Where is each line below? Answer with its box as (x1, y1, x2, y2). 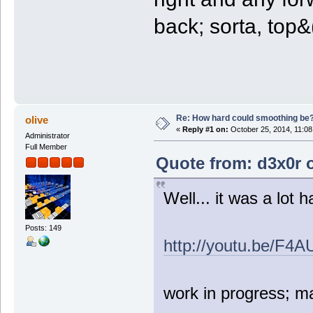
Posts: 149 (24, 223, 61, 232)
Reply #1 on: (182, 125, 228, 134)
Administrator (24, 131, 70, 140)
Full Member (24, 143, 67, 152)
